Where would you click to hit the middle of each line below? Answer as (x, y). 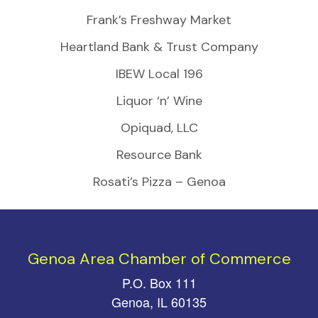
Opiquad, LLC (159, 127)
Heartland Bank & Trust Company (159, 46)
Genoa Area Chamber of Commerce (159, 258)
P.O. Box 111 (159, 282)
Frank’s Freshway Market (159, 20)
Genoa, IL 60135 (159, 301)
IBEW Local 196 (159, 73)
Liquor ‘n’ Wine (159, 100)
